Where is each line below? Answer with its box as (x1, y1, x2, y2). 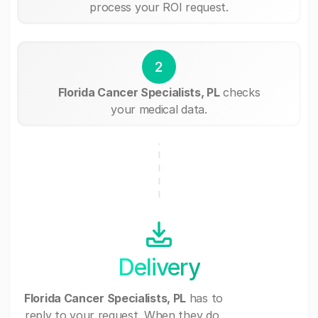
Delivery (117, 253, 200, 281)
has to (186, 291, 223, 306)
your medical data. (111, 102, 207, 116)
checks (219, 84, 261, 99)
